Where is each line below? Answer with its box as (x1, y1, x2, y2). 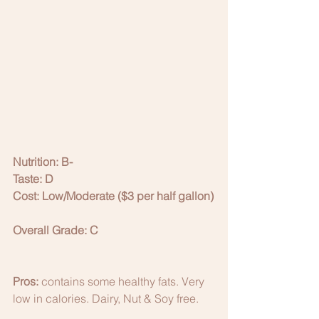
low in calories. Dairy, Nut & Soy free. (13, 291, 202, 305)
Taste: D (13, 171, 53, 186)
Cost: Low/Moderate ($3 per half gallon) (13, 188, 214, 203)
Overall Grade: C (13, 222, 98, 237)
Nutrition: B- (13, 154, 73, 169)
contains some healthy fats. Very (38, 273, 207, 288)
